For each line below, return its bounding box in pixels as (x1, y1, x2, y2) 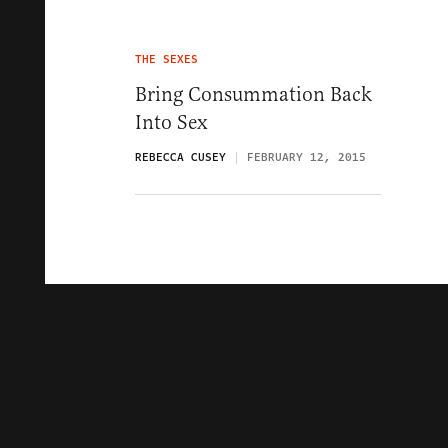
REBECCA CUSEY (135, 149, 226, 166)
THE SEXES (135, 51, 198, 68)
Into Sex (135, 110, 208, 135)
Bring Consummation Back (135, 82, 372, 107)
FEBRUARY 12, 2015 (247, 149, 366, 166)
